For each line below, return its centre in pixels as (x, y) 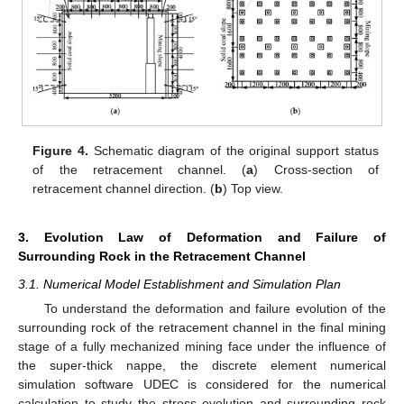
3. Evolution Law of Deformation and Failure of (202, 237)
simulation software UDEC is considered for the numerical (202, 384)
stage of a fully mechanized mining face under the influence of (202, 346)
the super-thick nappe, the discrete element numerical (202, 365)
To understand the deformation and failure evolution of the (215, 308)
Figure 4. (61, 151)
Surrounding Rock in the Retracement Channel (162, 256)
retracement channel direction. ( (124, 188)
